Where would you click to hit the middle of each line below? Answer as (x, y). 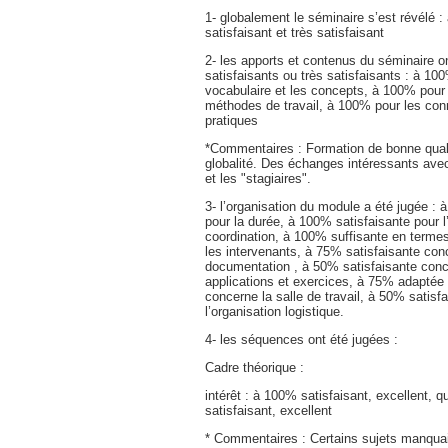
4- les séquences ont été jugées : (301, 339)
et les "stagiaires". (258, 178)
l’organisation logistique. (274, 311)
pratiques (231, 120)
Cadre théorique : (254, 367)
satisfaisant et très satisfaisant (294, 32)
